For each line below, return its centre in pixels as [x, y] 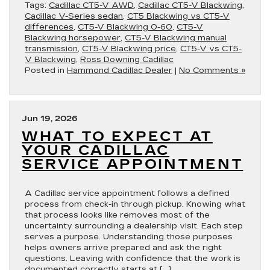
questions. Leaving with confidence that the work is [133, 259]
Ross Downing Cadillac [127, 60]
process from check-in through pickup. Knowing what [135, 204]
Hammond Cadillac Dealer [120, 71]
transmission [51, 49]
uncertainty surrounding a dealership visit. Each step [134, 226]
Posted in [46, 71]
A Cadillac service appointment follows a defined [127, 193]
